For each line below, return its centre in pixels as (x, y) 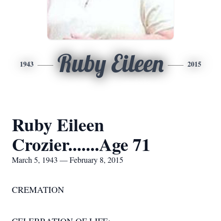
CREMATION (38, 189)
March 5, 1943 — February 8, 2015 (68, 160)
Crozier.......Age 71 (81, 144)
